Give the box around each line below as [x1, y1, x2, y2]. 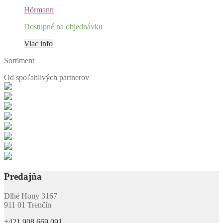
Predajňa [4, 171, 42, 182]
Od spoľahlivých [4, 73, 59, 82]
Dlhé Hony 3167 [4, 191, 57, 200]
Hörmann [24, 5, 54, 14]
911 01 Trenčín [4, 200, 51, 209]
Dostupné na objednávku [24, 22, 103, 31]
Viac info [24, 39, 53, 48]
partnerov [59, 73, 89, 82]
